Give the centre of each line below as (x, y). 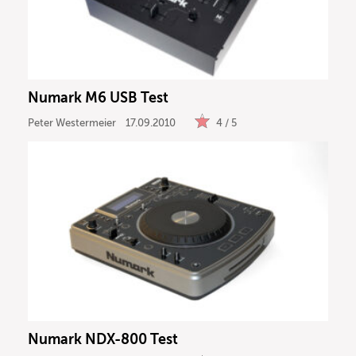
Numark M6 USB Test (98, 98)
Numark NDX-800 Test (103, 340)
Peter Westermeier (72, 122)
